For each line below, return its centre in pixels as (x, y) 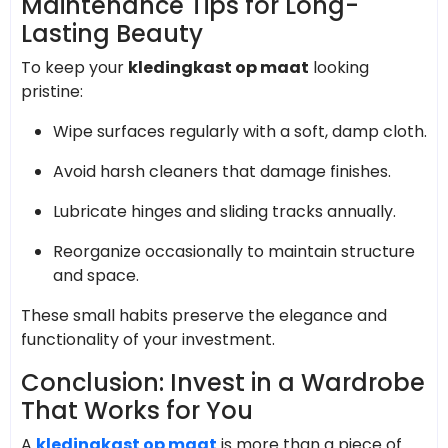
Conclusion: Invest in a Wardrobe (223, 382)
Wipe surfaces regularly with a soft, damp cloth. (240, 131)
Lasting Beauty (112, 33)
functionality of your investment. (148, 339)
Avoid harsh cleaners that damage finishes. (222, 171)
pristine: (52, 91)
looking (339, 67)
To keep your (74, 67)
